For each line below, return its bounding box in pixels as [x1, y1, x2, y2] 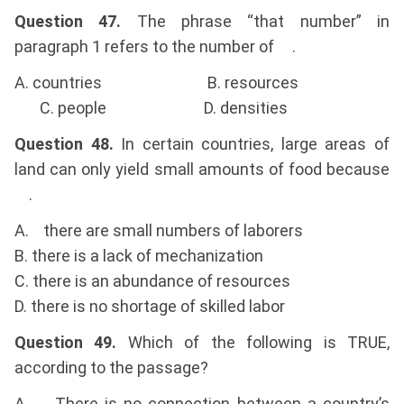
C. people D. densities [14, 98, 288, 118]
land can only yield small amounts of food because [14, 160, 390, 179]
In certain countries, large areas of [113, 134, 390, 154]
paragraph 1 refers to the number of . [14, 37, 296, 57]
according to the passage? [14, 358, 208, 378]
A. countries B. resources [14, 73, 390, 93]
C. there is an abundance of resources [14, 271, 290, 291]
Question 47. [14, 12, 122, 32]
